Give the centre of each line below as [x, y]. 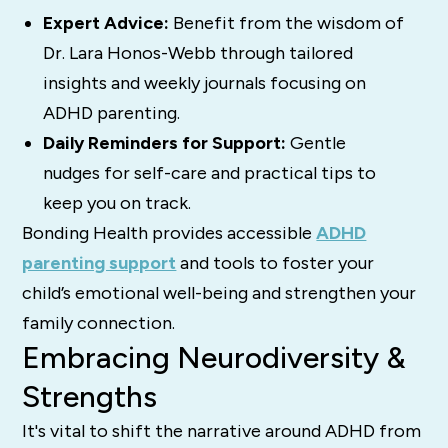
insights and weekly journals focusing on [204, 83]
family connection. [99, 323]
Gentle [315, 143]
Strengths [90, 397]
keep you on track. [116, 203]
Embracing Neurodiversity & [214, 358]
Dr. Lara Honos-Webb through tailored [197, 53]
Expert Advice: [105, 23]
